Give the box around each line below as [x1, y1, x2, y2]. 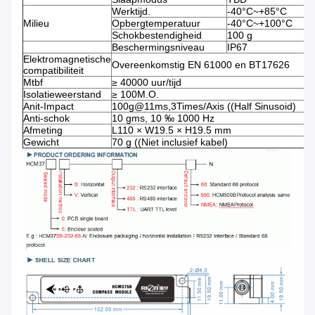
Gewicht [23, 136, 59, 148]
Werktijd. [112, 5, 150, 17]
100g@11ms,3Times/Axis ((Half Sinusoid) [112, 100, 296, 112]
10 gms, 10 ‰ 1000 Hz [112, 112, 214, 124]
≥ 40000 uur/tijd [112, 76, 181, 88]
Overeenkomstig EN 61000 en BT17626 [112, 58, 290, 70]
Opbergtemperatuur [112, 17, 200, 29]
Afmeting [23, 124, 63, 136]
